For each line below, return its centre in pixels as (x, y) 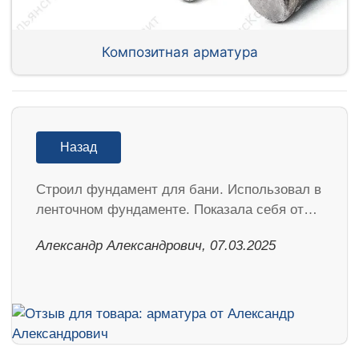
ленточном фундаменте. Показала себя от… (177, 210)
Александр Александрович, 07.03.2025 (156, 246)
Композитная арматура (179, 51)
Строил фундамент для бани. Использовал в (179, 190)
